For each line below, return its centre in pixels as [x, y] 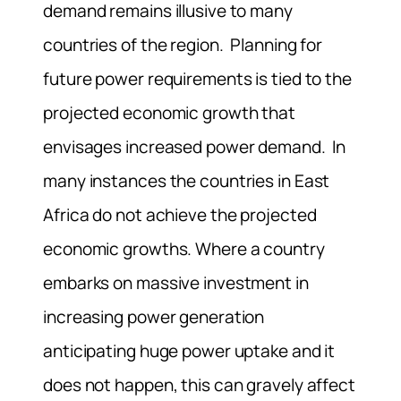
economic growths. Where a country [184, 248]
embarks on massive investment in [176, 282]
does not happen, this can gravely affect [199, 384]
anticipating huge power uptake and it [189, 350]
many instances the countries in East [187, 180]
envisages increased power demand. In [195, 146]
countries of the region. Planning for [183, 44]
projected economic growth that [169, 112]
